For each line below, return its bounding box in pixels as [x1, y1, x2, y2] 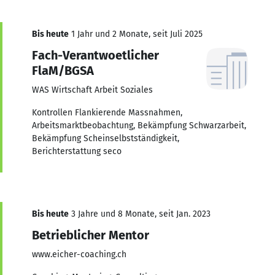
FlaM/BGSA [32, 63, 94, 78]
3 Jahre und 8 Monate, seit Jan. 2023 [69, 208, 211, 219]
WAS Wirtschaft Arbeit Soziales [32, 84, 153, 95]
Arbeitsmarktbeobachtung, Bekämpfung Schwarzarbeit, [32, 120, 246, 131]
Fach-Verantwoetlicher [32, 47, 159, 63]
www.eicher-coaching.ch [32, 249, 126, 260]
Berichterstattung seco [32, 145, 122, 157]
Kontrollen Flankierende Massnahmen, [32, 107, 182, 118]
